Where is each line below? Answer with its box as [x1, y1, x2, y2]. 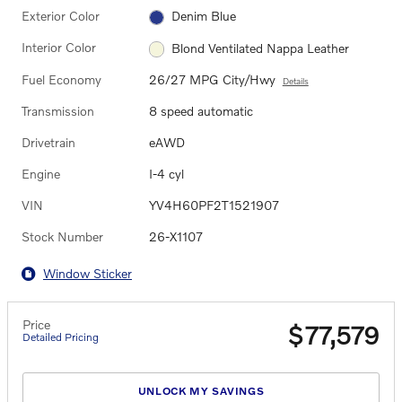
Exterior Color [22, 8, 100, 23]
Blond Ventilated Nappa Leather [171, 39, 350, 56]
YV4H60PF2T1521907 [148, 197, 279, 213]
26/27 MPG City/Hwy [148, 71, 275, 87]
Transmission [22, 102, 94, 118]
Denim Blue [171, 8, 237, 24]
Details [282, 74, 309, 86]
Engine [22, 165, 60, 181]
